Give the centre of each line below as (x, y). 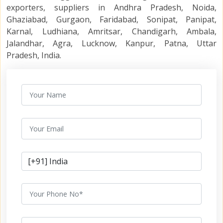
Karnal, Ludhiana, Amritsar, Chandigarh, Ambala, (111, 32)
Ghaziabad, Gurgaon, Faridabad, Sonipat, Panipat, (111, 20)
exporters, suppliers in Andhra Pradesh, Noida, (111, 8)
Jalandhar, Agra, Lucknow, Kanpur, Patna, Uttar (111, 44)
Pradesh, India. (34, 56)
